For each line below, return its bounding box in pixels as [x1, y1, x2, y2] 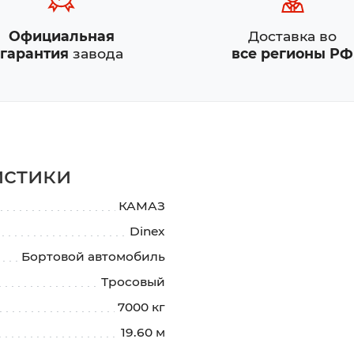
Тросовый [101, 273, 165, 289]
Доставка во [248, 27, 337, 44]
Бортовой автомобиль [21, 248, 165, 264]
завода [68, 44, 123, 62]
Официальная [8, 27, 115, 44]
